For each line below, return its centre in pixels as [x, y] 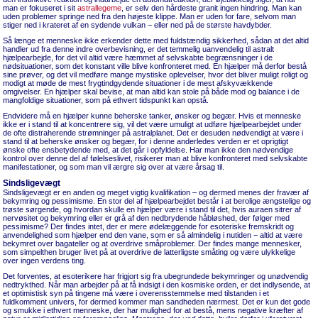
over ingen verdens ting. [44, 261]
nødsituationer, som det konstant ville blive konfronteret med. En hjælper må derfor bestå [155, 66]
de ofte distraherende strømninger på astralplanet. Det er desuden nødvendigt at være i [153, 133]
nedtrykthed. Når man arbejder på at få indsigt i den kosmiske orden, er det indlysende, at [157, 285]
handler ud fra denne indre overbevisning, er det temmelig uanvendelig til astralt [138, 49]
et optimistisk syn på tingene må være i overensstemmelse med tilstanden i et [136, 293]
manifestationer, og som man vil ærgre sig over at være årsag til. [114, 167]
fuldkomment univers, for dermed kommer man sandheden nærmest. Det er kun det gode [157, 302]
